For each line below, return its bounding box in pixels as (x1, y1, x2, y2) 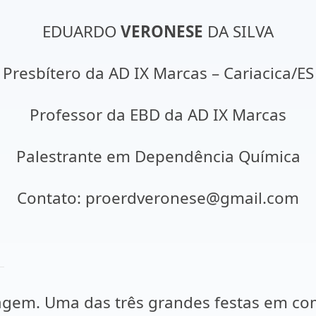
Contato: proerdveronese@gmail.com (17, 187, 299, 209)
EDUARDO (42, 20, 121, 42)
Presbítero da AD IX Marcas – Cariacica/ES (2, 62, 314, 84)
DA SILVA (203, 20, 274, 42)
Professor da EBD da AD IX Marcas (30, 104, 286, 126)
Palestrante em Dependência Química (16, 145, 300, 167)
